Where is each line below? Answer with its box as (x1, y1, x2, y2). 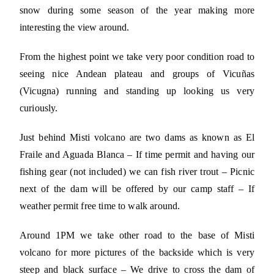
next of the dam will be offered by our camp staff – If (20, 183, 254, 194)
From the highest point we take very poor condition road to (20, 51, 254, 62)
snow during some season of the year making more (20, 5, 254, 16)
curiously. (20, 103, 58, 114)
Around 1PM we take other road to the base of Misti (20, 230, 254, 241)
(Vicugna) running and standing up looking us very (20, 86, 254, 97)
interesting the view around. (20, 22, 130, 33)
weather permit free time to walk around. (20, 201, 180, 212)
